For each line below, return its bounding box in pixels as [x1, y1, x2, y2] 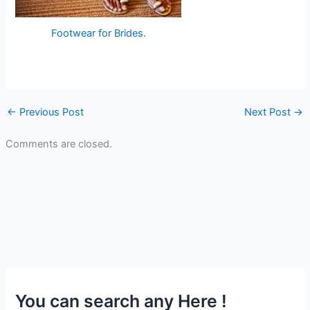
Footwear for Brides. [51, 27, 146, 40]
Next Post [244, 106, 294, 119]
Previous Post [16, 106, 84, 119]
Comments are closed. [5, 137, 112, 150]
